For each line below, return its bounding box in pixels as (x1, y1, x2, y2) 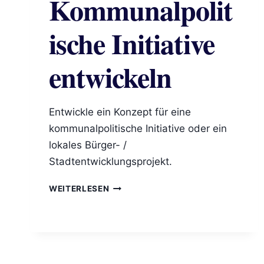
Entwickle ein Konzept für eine (49, 106, 191, 118)
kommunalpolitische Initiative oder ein (49, 123, 227, 135)
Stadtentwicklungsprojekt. (49, 156, 172, 168)
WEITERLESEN (49, 184, 110, 194)
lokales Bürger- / (49, 139, 127, 151)
